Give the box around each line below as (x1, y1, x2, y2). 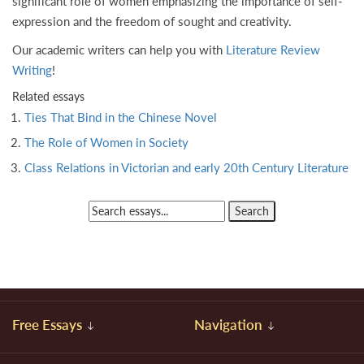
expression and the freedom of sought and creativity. (12, 14, 292, 28)
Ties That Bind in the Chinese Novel (24, 110, 217, 124)
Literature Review (226, 42, 320, 57)
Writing (12, 63, 52, 77)
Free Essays (12, 316, 85, 333)
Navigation (194, 316, 266, 333)
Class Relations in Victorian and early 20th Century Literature (24, 160, 349, 175)
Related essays (12, 89, 84, 103)
